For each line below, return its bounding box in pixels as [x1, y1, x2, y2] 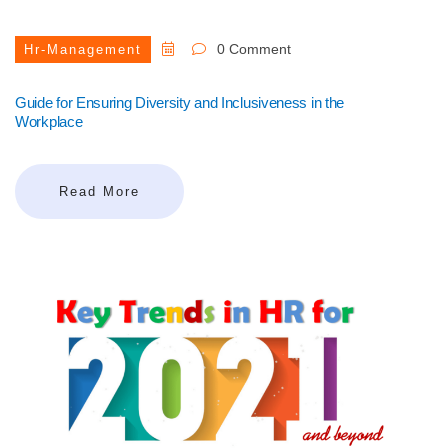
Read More [59, 184, 140, 200]
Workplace [15, 113, 83, 131]
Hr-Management [24, 42, 142, 58]
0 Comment [213, 41, 291, 58]
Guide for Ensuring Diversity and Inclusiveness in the [15, 94, 345, 112]
